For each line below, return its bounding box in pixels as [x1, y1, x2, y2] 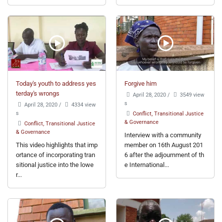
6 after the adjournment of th [124, 151, 204, 159]
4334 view [70, 101, 96, 108]
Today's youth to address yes [16, 79, 96, 87]
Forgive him [124, 79, 157, 87]
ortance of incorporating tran [16, 151, 95, 159]
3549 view [178, 91, 205, 98]
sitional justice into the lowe [16, 161, 94, 168]
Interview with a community [124, 131, 201, 139]
